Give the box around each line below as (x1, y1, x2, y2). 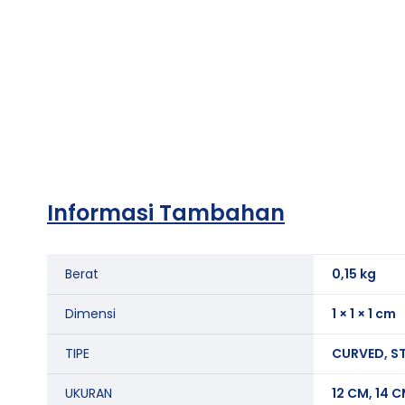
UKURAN (65, 384, 112, 402)
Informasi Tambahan (47, 198, 285, 228)
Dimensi (65, 305, 116, 323)
